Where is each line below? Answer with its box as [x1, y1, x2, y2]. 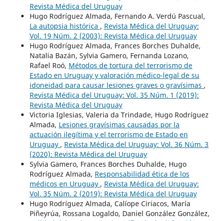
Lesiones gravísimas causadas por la [58, 119, 180, 129]
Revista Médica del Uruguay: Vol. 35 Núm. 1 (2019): [29, 90, 199, 100]
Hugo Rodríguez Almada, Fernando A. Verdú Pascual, [29, 11, 205, 21]
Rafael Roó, [29, 60, 69, 70]
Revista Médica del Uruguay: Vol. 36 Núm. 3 [64, 139, 209, 149]
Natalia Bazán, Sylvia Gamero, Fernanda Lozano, [29, 50, 189, 60]
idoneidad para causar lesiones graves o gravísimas [29, 80, 204, 90]
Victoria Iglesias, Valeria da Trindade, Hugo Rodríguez [29, 110, 209, 119]
